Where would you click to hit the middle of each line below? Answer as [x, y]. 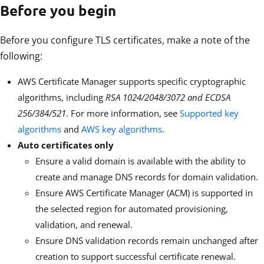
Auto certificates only [66, 145]
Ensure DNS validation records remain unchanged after [147, 241]
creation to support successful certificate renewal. [136, 257]
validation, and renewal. [84, 225]
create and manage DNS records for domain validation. [147, 177]
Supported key [209, 113]
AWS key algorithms [122, 129]
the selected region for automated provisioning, [132, 209]
